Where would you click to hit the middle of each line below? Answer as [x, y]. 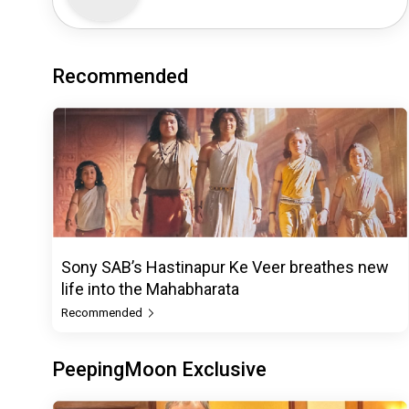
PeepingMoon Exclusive [159, 369]
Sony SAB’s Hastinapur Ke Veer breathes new [225, 267]
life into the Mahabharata [150, 288]
